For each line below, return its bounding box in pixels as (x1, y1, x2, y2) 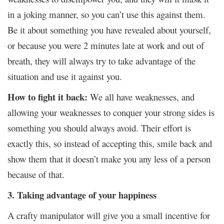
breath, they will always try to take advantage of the (7, 54, 195, 67)
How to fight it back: (7, 89, 90, 103)
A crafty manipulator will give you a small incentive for (7, 208, 210, 221)
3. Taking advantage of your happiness (7, 187, 156, 201)
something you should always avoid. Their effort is (7, 121, 191, 134)
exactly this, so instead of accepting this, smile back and (7, 136, 212, 149)
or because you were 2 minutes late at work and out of (7, 38, 204, 51)
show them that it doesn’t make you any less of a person (7, 152, 210, 165)
